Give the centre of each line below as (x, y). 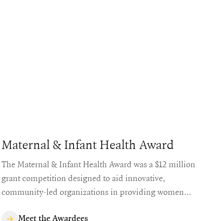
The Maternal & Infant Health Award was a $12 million (98, 164)
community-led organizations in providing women (92, 191)
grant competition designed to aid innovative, (83, 178)
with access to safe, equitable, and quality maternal (92, 205)
